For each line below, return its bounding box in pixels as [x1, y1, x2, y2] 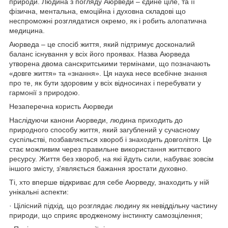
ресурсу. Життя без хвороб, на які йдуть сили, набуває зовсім [9, 154, 214, 163]
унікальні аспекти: [9, 187, 69, 196]
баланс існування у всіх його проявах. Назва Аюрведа [9, 49, 190, 58]
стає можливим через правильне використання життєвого [9, 145, 201, 153]
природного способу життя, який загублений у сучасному [9, 125, 199, 134]
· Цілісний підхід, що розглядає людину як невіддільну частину [9, 201, 217, 210]
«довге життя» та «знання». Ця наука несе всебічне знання [9, 69, 207, 77]
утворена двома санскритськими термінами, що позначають [9, 59, 210, 68]
